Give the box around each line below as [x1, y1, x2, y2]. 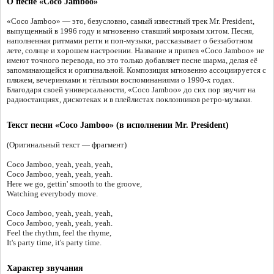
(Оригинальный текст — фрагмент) [7, 140, 127, 150]
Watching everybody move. [7, 189, 98, 199]
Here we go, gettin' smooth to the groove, [7, 179, 142, 189]
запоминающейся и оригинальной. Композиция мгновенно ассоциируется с [7, 65, 266, 75]
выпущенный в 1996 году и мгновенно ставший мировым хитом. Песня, [7, 26, 254, 36]
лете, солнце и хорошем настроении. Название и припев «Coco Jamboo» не [7, 46, 264, 56]
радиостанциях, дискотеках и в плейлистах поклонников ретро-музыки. [7, 95, 252, 105]
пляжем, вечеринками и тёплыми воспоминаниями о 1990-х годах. [7, 75, 234, 85]
